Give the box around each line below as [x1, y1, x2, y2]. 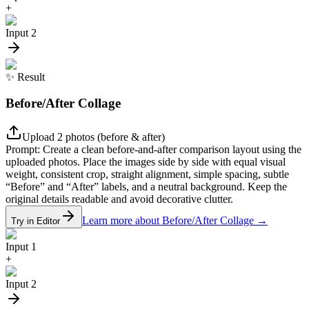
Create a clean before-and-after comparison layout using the [43, 143, 301, 156]
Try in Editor [11, 216, 60, 227]
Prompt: [6, 143, 40, 156]
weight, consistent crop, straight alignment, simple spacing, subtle [6, 168, 289, 181]
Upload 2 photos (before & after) [22, 131, 165, 143]
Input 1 [6, 241, 37, 253]
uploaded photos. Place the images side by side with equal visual [6, 156, 286, 168]
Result [17, 70, 45, 83]
